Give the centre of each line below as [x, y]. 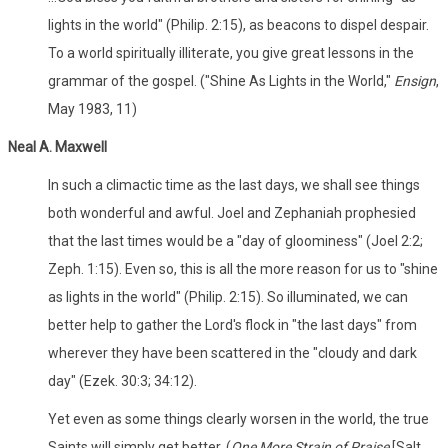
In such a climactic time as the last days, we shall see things [234, 184]
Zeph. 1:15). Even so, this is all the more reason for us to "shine [243, 268]
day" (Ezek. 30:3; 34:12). [122, 380]
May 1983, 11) [92, 108]
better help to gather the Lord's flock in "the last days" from [232, 324]
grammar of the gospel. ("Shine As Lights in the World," [221, 80]
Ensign [415, 80]
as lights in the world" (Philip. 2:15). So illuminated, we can [228, 296]
